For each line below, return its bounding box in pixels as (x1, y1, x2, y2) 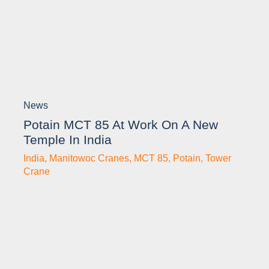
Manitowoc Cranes (49, 153, 129, 164)
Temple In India (23, 133, 112, 147)
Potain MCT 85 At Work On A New (23, 118, 218, 132)
